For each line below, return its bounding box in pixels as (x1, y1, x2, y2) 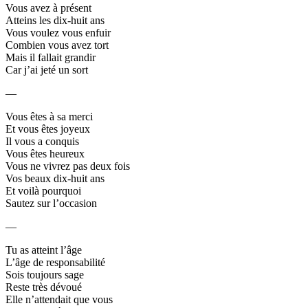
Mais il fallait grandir (5, 51, 96, 63)
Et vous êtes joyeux (5, 122, 90, 135)
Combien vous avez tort (5, 38, 109, 51)
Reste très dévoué (5, 280, 82, 293)
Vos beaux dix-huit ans (5, 172, 104, 184)
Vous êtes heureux (5, 147, 85, 159)
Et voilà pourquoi (5, 184, 81, 197)
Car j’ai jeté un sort (5, 63, 88, 76)
